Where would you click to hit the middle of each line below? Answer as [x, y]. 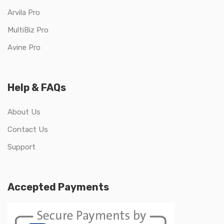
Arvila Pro [24, 12]
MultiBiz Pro [28, 30]
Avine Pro [24, 47]
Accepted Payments [58, 187]
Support [21, 147]
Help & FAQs [37, 87]
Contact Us [28, 129]
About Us [24, 112]
